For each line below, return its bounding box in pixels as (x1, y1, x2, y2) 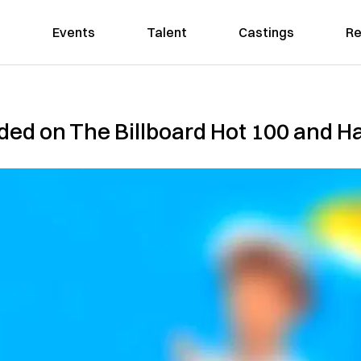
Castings (238, 24, 294, 40)
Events (52, 24, 95, 40)
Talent (146, 24, 187, 40)
